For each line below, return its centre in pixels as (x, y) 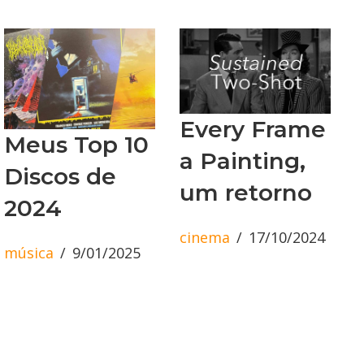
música (29, 252)
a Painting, (243, 160)
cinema (205, 237)
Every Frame (253, 129)
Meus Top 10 (76, 144)
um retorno (246, 192)
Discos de (60, 176)
